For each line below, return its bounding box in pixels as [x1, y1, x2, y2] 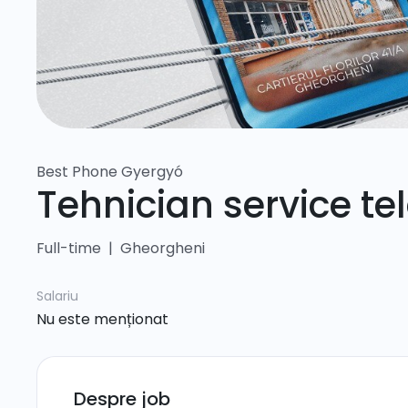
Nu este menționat [36, 309, 168, 330]
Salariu [36, 287, 78, 305]
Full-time [36, 238, 101, 259]
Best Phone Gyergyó [36, 161, 183, 182]
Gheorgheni [120, 238, 205, 259]
